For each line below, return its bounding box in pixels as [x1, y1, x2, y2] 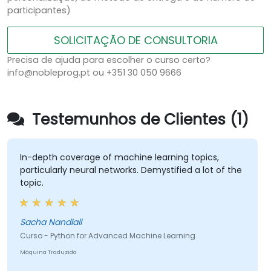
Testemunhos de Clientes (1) [28, 109, 249, 131]
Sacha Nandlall [19, 216, 82, 229]
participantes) [7, 4, 71, 17]
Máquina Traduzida [19, 249, 77, 256]
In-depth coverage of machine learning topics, [19, 151, 219, 164]
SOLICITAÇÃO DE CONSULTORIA [53, 33, 218, 48]
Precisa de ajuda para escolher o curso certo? [7, 54, 211, 67]
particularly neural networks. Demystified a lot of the [19, 164, 242, 177]
